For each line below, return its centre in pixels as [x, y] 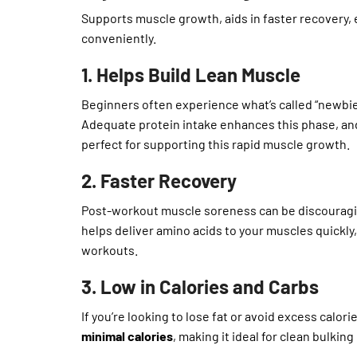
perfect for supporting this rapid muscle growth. [216, 144]
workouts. [110, 250]
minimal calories [127, 335]
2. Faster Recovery [159, 181]
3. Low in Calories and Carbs [200, 287]
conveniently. [119, 38]
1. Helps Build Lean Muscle [191, 75]
